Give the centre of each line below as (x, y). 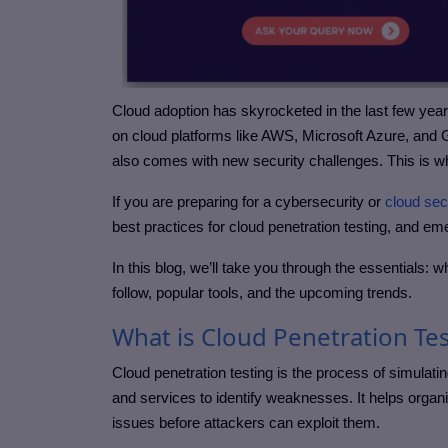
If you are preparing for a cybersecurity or (248, 202)
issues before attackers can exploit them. (246, 423)
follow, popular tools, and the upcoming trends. (262, 293)
